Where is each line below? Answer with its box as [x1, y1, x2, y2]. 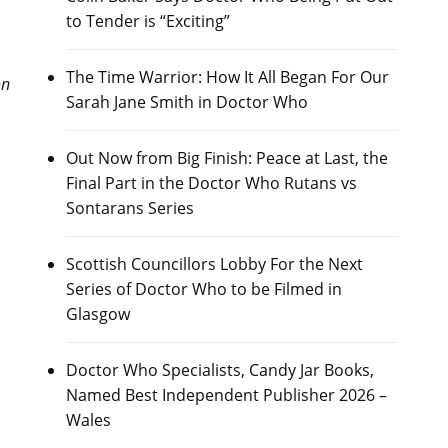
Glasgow [65, 303, 130, 325]
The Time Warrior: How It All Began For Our [65, 66, 389, 88]
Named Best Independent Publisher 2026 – [65, 384, 387, 406]
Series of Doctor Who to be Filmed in [65, 278, 342, 300]
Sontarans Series [65, 197, 194, 219]
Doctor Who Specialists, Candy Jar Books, [65, 359, 374, 381]
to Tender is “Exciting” [65, 10, 230, 32]
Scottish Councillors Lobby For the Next [65, 253, 363, 275]
